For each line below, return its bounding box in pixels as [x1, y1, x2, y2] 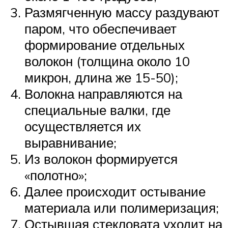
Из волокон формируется [24, 151, 178, 167]
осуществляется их [24, 118, 141, 135]
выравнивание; [24, 134, 117, 151]
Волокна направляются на [24, 85, 182, 102]
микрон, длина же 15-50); [24, 69, 178, 86]
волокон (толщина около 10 [24, 53, 190, 70]
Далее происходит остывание [24, 183, 206, 200]
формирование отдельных [24, 37, 185, 53]
